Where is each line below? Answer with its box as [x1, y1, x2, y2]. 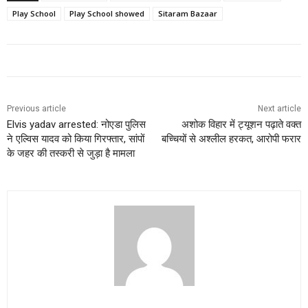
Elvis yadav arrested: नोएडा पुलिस [7, 118, 146, 131]
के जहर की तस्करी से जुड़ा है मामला [7, 146, 135, 159]
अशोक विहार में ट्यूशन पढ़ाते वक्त [181, 118, 301, 131]
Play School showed [69, 8, 144, 19]
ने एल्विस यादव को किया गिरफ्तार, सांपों [7, 132, 144, 145]
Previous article [7, 103, 66, 113]
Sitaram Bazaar [158, 8, 217, 19]
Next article [257, 103, 301, 113]
